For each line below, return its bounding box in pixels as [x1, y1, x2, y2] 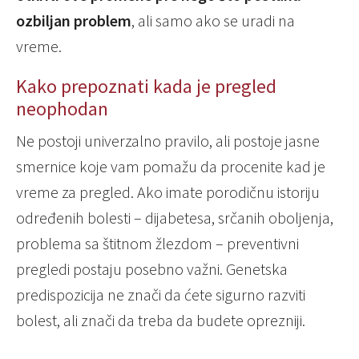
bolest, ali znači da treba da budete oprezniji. [16, 310, 305, 331]
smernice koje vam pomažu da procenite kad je [16, 156, 325, 177]
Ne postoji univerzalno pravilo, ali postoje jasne [16, 131, 320, 151]
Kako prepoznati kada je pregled [16, 74, 276, 99]
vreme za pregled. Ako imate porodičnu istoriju [16, 182, 320, 203]
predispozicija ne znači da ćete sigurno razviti [16, 284, 305, 305]
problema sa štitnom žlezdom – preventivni [16, 233, 299, 254]
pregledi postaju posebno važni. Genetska [16, 259, 288, 280]
